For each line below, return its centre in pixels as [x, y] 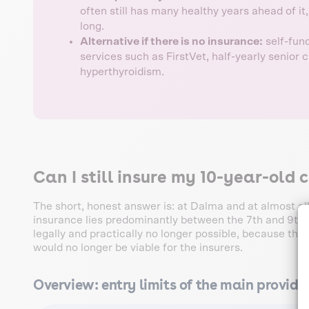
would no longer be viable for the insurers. [138, 248]
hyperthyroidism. [122, 72]
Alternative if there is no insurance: [171, 42]
